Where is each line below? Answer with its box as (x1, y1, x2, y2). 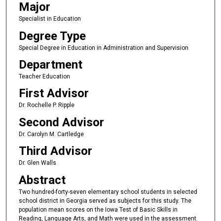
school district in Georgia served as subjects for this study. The (18, 197, 191, 204)
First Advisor (18, 86, 89, 101)
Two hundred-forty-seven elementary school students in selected (18, 188, 197, 195)
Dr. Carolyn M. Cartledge (18, 130, 84, 138)
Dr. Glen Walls (18, 159, 56, 167)
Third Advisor (18, 144, 92, 158)
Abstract (18, 173, 66, 187)
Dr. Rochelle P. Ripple (18, 102, 74, 109)
